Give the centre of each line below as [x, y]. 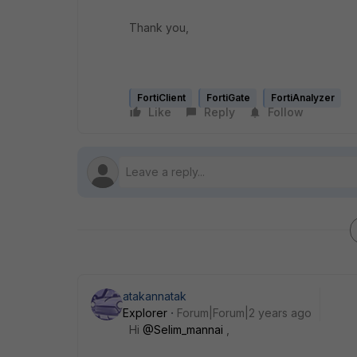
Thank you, [159, 27]
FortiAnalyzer [303, 98]
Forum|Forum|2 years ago [244, 313]
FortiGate [228, 98]
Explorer [145, 313]
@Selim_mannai [183, 330]
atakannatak [155, 296]
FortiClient [161, 98]
